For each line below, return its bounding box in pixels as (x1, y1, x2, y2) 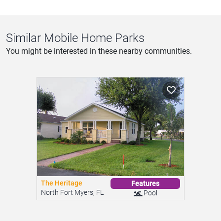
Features (131, 194, 159, 203)
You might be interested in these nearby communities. (6, 61, 192, 71)
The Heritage (41, 194, 82, 202)
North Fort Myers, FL (41, 203, 104, 212)
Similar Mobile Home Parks (6, 46, 145, 60)
